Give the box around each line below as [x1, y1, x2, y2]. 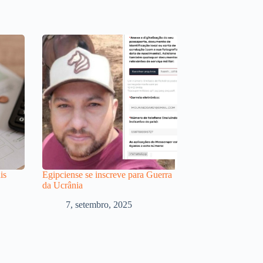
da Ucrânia [42, 180, 83, 190]
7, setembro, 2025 [66, 199, 132, 210]
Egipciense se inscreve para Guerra [42, 169, 172, 180]
